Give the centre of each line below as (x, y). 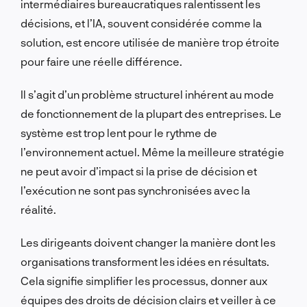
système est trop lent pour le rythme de (119, 132)
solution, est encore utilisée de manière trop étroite (150, 42)
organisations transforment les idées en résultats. (145, 261)
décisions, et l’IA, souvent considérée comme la (141, 23)
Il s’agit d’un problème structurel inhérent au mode (147, 94)
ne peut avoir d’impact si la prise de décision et (139, 171)
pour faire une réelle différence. (101, 61)
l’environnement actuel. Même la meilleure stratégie (152, 151)
